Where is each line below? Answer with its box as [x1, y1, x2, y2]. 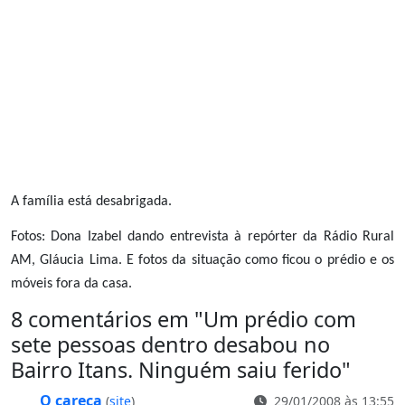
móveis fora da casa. [11, 276, 132, 291]
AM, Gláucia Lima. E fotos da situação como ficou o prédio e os [11, 252, 394, 268]
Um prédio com [203, 305, 356, 334]
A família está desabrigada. [11, 193, 172, 209]
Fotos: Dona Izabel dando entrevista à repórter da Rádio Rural [11, 229, 394, 244]
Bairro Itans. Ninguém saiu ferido [11, 355, 342, 385]
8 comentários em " [11, 305, 203, 334]
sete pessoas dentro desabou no [11, 330, 330, 360]
